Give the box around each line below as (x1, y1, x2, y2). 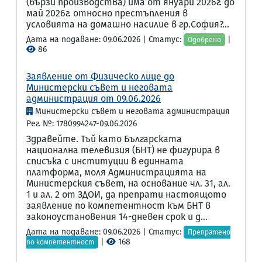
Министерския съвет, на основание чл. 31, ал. (26, 178, 230, 189)
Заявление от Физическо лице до (26, 71, 174, 82)
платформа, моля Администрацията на (26, 167, 206, 178)
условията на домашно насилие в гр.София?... (26, 19, 229, 30)
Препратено (188, 228, 230, 236)
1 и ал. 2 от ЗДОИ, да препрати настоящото (26, 189, 226, 200)
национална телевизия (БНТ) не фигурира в (26, 144, 220, 156)
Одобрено (188, 36, 221, 44)
